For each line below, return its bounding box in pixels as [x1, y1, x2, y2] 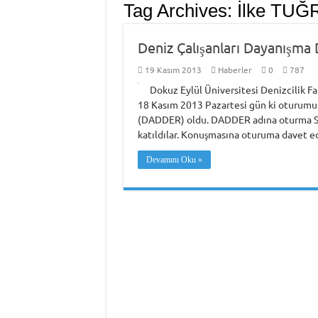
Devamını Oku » [146, 155, 202, 165]
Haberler [217, 64, 252, 75]
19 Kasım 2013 [144, 64, 202, 75]
